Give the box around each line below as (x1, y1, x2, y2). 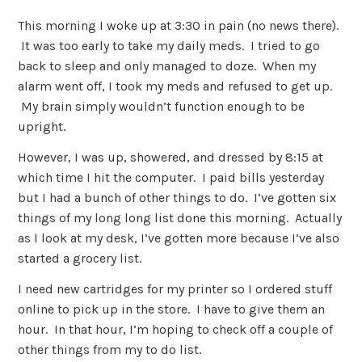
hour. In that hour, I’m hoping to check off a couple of (18, 321, 334, 337)
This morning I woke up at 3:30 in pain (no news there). (18, 18, 339, 34)
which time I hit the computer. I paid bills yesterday (18, 170, 325, 186)
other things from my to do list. (18, 341, 202, 357)
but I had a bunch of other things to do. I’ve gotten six (18, 190, 337, 206)
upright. (18, 119, 66, 135)
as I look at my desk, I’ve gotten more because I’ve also (18, 230, 340, 246)
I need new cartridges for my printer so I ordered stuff (18, 280, 333, 297)
